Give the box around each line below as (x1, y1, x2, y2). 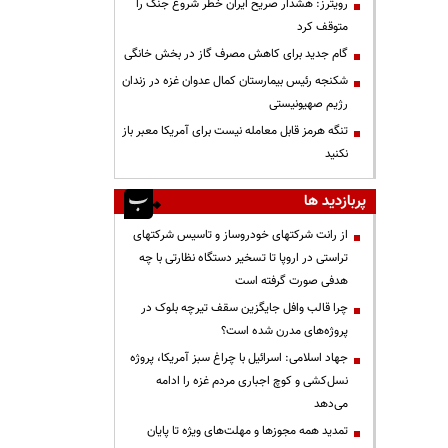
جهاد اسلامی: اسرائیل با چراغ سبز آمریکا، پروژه (130, 349, 348, 367)
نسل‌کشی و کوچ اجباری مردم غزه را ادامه (156, 372, 348, 390)
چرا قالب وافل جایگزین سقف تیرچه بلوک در (141, 299, 348, 317)
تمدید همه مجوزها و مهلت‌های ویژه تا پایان (147, 422, 348, 440)
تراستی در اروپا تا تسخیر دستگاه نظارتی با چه (139, 249, 348, 267)
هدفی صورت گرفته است (235, 272, 348, 290)
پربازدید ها (304, 190, 366, 213)
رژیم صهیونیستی (269, 95, 348, 113)
